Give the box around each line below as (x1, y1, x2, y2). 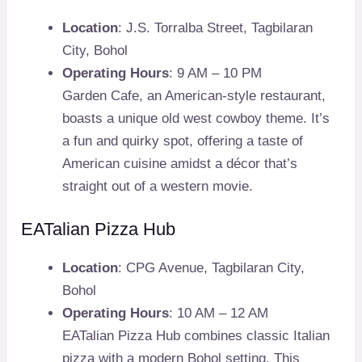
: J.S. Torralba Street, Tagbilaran (118, 19, 314, 36)
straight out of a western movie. (62, 178, 254, 194)
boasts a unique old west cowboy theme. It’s (62, 110, 330, 126)
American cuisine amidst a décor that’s (62, 155, 298, 171)
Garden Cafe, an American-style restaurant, (62, 87, 326, 103)
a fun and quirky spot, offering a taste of (62, 133, 304, 149)
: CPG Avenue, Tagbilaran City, (118, 260, 305, 276)
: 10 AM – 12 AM (169, 305, 269, 322)
